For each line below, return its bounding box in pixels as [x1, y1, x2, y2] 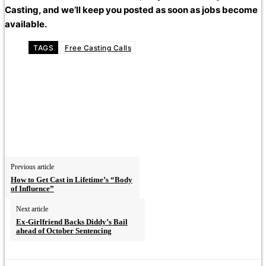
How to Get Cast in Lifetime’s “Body [11, 175, 132, 184]
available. [5, 18, 47, 30]
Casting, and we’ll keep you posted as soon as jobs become [5, 4, 258, 15]
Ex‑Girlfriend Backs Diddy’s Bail [15, 217, 128, 226]
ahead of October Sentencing [15, 226, 112, 235]
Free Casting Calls [65, 43, 131, 52]
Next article [15, 204, 48, 213]
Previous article [11, 162, 54, 171]
